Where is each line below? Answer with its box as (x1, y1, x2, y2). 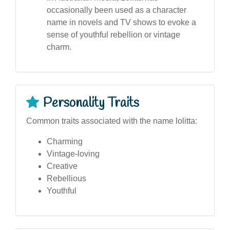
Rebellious (47, 174, 86, 183)
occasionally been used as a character (47, 5, 186, 14)
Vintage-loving (47, 149, 100, 158)
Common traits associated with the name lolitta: (26, 116, 197, 125)
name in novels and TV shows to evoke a (47, 17, 196, 27)
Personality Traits (43, 94, 139, 112)
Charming (47, 137, 83, 146)
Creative (47, 161, 78, 170)
